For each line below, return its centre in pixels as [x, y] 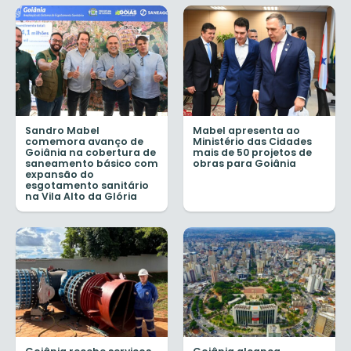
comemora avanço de [84, 141]
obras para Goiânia [244, 163]
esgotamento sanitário [87, 185]
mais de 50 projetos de [252, 152]
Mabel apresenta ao [246, 130]
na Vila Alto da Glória [81, 196]
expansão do [60, 174]
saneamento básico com [92, 163]
